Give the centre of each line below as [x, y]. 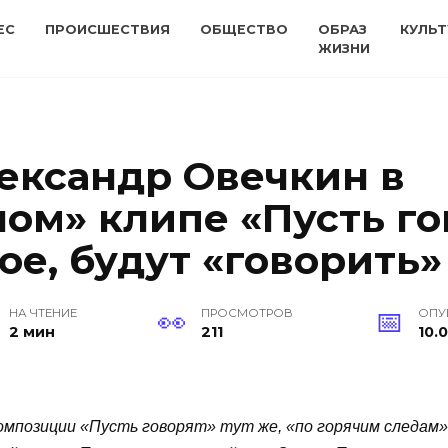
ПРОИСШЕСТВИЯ [107, 29]
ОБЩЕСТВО [244, 29]
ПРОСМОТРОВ [247, 313]
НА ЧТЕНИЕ [42, 313]
